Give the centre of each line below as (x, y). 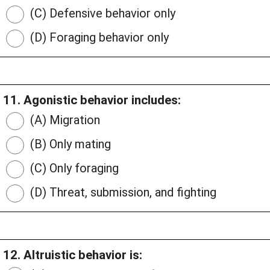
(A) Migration (64, 120)
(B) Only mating (69, 144)
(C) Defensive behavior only (101, 14)
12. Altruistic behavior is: (73, 255)
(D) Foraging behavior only (98, 38)
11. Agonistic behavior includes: (92, 100)
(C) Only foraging (73, 168)
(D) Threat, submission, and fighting (122, 193)
